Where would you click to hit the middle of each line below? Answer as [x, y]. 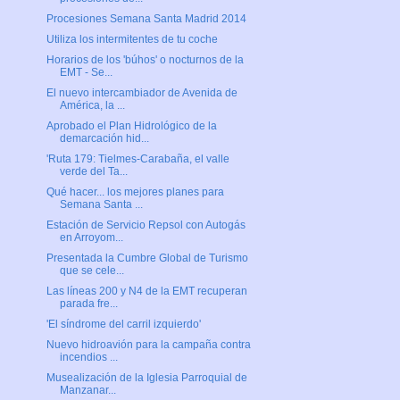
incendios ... [88, 358]
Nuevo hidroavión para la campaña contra [148, 345]
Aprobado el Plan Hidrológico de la [131, 126]
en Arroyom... [91, 238]
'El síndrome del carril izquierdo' [123, 325]
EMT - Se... [86, 73]
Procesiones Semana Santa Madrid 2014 [146, 19]
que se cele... [92, 271]
